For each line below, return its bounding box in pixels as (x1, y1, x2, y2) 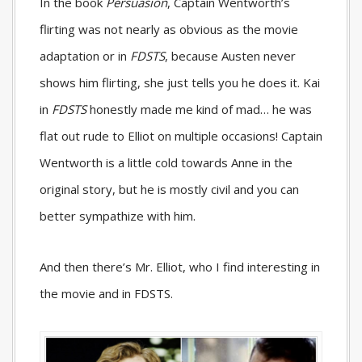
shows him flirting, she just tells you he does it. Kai (40, 74, 320, 90)
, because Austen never (165, 47, 296, 64)
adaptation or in (40, 47, 130, 64)
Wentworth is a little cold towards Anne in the (40, 154, 293, 170)
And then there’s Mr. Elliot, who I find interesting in (40, 258, 320, 275)
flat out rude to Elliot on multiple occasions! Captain (40, 127, 322, 144)
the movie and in (40, 284, 134, 301)
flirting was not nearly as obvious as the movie (40, 20, 298, 37)
